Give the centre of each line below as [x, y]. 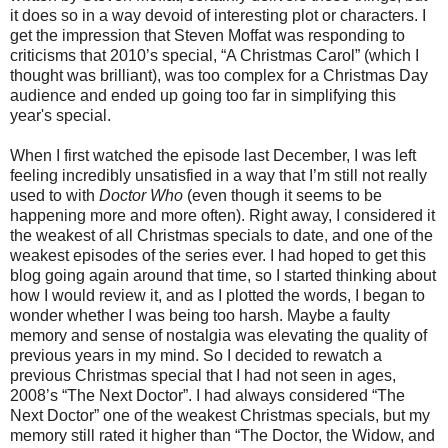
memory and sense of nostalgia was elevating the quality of [218, 336]
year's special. [60, 116]
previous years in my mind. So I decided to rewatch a [196, 356]
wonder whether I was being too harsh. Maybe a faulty [200, 316]
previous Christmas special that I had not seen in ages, [203, 376]
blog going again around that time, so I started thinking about [223, 276]
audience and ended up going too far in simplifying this [203, 96]
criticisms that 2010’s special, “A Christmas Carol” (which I [214, 56]
